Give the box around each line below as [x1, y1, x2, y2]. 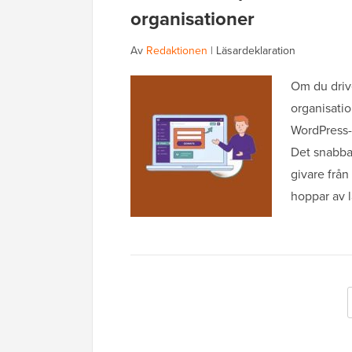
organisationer [130, 5, 255, 34]
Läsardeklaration [216, 42, 295, 60]
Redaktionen [146, 42, 207, 60]
